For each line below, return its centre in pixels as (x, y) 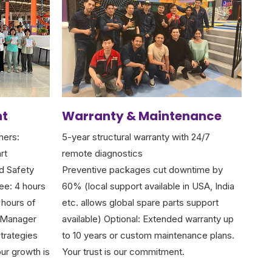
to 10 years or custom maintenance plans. (148, 235)
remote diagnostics (102, 153)
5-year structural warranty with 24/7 (136, 137)
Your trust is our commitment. (123, 251)
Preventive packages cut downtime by (142, 169)
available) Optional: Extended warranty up (148, 219)
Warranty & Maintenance (142, 116)
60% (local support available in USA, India (148, 186)
